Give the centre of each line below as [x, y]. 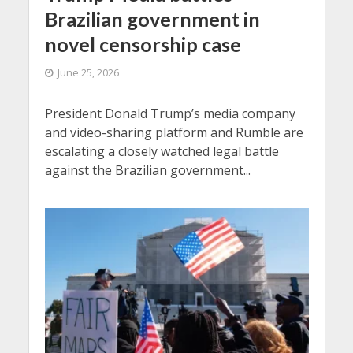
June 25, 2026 [88, 72]
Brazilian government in [152, 19]
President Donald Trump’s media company [170, 113]
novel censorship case [143, 44]
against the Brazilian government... [147, 170]
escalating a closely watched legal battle [162, 151]
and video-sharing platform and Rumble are [174, 132]
